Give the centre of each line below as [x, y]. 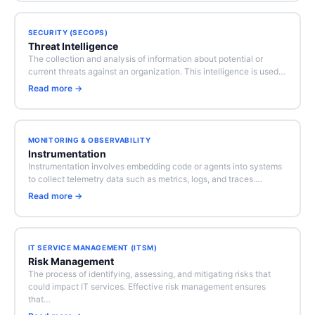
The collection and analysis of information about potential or [145, 59]
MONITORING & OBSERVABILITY [89, 140]
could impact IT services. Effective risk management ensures [147, 287]
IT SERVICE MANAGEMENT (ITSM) [92, 247]
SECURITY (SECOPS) [68, 32]
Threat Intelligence [73, 46]
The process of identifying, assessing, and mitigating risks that [149, 274]
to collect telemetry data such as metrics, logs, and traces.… [145, 179]
